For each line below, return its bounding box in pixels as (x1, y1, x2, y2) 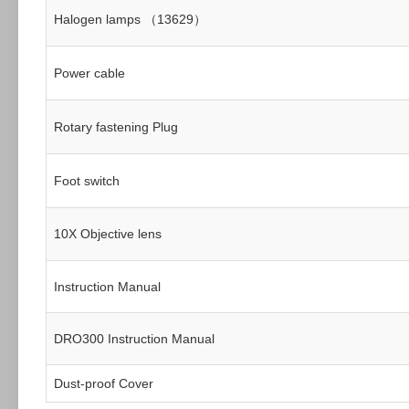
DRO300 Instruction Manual (54, 331, 215, 347)
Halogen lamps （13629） (54, 12, 206, 27)
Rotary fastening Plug (54, 120, 178, 135)
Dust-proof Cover (54, 376, 153, 392)
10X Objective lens (54, 226, 162, 242)
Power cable (54, 66, 125, 81)
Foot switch (54, 173, 123, 189)
